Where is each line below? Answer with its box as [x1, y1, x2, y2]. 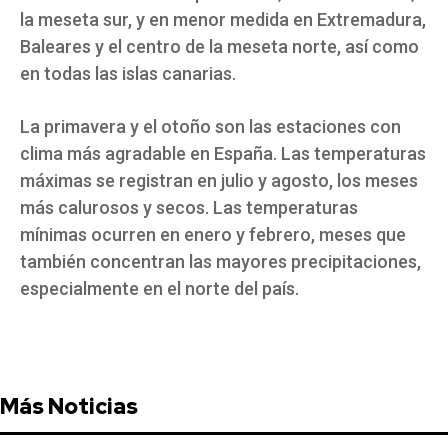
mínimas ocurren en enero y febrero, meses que [20, 224, 406, 246]
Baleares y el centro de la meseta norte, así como [20, 36, 419, 58]
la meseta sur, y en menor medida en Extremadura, [20, 9, 426, 31]
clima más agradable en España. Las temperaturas [20, 143, 426, 165]
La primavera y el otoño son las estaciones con [20, 116, 401, 138]
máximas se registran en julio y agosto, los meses [20, 170, 418, 192]
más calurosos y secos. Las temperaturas [20, 197, 358, 219]
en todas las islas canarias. [20, 63, 236, 85]
